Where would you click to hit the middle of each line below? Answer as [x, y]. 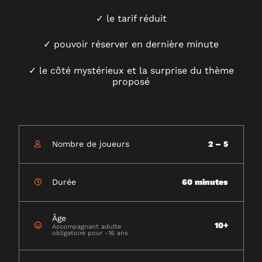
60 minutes [205, 182]
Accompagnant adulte [86, 227]
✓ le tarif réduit [131, 18]
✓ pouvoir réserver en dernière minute [131, 44]
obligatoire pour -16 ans [90, 233]
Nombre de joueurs [90, 144]
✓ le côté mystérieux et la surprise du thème [131, 70]
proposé [131, 81]
